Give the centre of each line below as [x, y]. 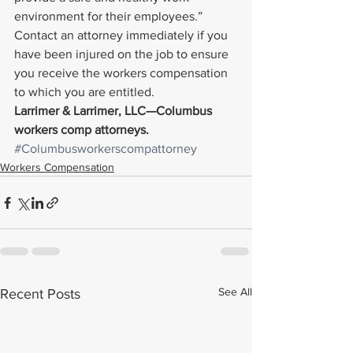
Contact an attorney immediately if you [123, 35]
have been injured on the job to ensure [123, 54]
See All [235, 292]
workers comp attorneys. [83, 130]
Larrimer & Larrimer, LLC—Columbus [115, 111]
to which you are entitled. [84, 92]
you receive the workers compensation [123, 73]
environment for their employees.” [108, 16]
